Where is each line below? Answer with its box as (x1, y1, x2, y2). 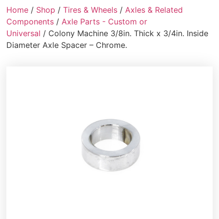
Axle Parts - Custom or (62, 17, 148, 27)
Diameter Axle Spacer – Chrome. (6, 40, 128, 50)
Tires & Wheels (63, 5, 118, 15)
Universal (6, 28, 41, 39)
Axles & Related (125, 5, 183, 15)
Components (6, 17, 54, 27)
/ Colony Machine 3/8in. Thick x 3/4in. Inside (41, 28, 209, 39)
